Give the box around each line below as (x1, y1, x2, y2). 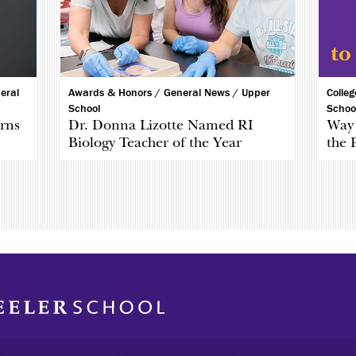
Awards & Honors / (68, 87, 164, 100)
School (68, 103, 101, 116)
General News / (164, 87, 242, 100)
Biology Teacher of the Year (68, 134, 242, 152)
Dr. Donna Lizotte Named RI (68, 117, 254, 134)
